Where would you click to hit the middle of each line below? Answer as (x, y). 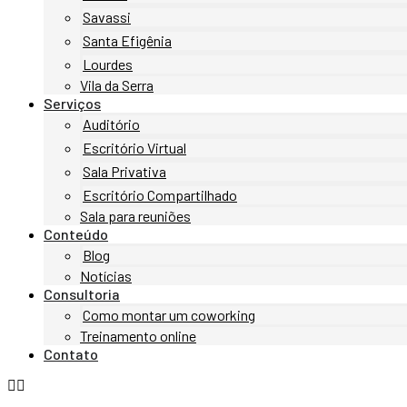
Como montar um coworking (169, 315)
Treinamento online (138, 336)
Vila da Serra (117, 85)
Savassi (107, 17)
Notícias (106, 276)
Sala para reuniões (135, 216)
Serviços (72, 103)
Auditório (111, 124)
